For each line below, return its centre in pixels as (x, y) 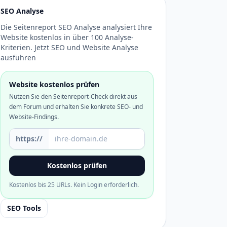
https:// (29, 139)
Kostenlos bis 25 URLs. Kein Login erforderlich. (74, 185)
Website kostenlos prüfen (54, 84)
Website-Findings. (34, 117)
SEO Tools (24, 208)
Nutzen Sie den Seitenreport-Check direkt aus (73, 97)
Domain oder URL (43, 134)
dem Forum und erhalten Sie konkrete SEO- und (76, 107)
